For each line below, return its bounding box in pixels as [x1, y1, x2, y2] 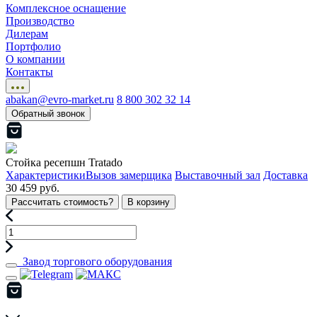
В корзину [127, 197, 170, 207]
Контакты [6, 66, 53, 78]
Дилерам [6, 28, 48, 40]
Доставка [263, 169, 308, 181]
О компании [6, 53, 65, 65]
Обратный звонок [11, 108, 85, 119]
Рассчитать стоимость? [11, 197, 113, 207]
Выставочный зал [175, 169, 260, 181]
